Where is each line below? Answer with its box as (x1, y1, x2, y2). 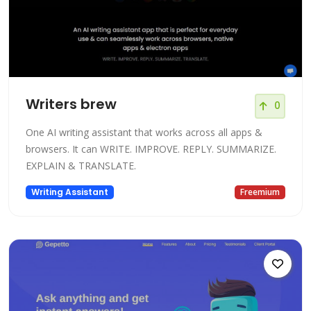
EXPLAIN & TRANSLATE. (26, 158, 136, 172)
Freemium (240, 185, 280, 198)
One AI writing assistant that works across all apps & (26, 125, 262, 139)
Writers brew (26, 94, 117, 114)
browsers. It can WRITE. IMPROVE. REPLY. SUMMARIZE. (26, 142, 276, 155)
